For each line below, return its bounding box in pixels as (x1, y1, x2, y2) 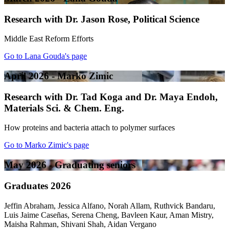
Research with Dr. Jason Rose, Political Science (4, 13, 199, 25)
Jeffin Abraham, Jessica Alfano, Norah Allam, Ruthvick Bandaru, (4, 201, 215, 210)
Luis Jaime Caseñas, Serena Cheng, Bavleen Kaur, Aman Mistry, (4, 210, 214, 219)
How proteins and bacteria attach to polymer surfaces (4, 123, 175, 132)
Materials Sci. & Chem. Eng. (4, 102, 124, 113)
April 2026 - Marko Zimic (4, 71, 113, 81)
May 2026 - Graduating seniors (4, 159, 135, 171)
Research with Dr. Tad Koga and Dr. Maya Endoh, (4, 91, 218, 102)
